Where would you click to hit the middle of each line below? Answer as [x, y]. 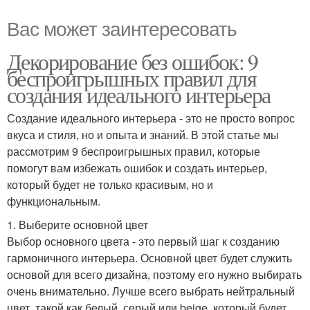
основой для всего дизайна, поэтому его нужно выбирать [154, 274]
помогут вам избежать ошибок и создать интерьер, [137, 167]
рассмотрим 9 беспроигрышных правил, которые [134, 151]
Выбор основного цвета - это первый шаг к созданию [143, 241]
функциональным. [54, 201]
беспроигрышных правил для [131, 77]
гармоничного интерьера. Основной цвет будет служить [149, 257]
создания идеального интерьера [139, 94]
